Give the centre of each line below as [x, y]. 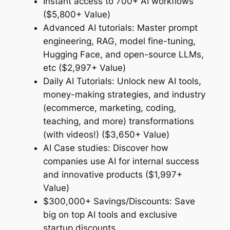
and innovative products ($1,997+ [112, 175]
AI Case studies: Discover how [106, 148]
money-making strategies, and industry [124, 95]
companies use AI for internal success [121, 161]
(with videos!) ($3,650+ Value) [106, 135]
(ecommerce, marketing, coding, [109, 108]
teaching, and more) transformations [118, 121]
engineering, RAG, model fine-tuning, [119, 41]
